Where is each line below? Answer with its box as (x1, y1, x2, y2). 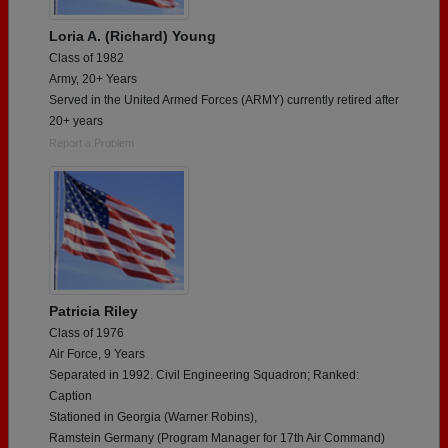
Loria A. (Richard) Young (49, 28, 216, 45)
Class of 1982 (49, 51, 124, 66)
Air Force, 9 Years (49, 346, 145, 361)
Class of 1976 (49, 325, 124, 340)
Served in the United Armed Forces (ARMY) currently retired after (49, 93, 399, 108)
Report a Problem (49, 137, 134, 150)
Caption (49, 388, 92, 403)
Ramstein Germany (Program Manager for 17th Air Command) (49, 430, 385, 445)
